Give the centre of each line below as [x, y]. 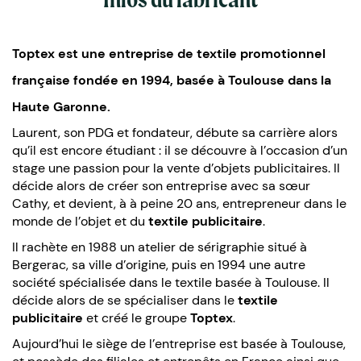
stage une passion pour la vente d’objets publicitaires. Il [176, 168]
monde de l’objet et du [79, 221]
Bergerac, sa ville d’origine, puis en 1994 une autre [159, 264]
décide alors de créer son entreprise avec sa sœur [161, 185]
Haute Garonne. [61, 106]
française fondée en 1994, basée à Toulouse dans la [172, 80]
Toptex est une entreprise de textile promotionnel [169, 53]
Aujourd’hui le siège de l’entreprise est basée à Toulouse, [179, 343]
